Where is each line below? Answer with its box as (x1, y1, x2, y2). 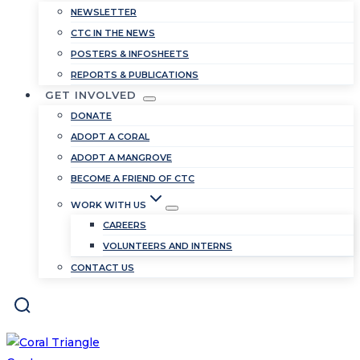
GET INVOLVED (44, 88, 137, 101)
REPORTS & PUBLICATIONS (71, 69, 198, 80)
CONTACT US (71, 262, 134, 273)
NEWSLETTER (71, 6, 137, 18)
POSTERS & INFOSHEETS (71, 48, 189, 59)
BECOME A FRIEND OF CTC (71, 173, 194, 184)
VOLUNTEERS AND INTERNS (103, 240, 232, 252)
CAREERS (103, 219, 146, 231)
